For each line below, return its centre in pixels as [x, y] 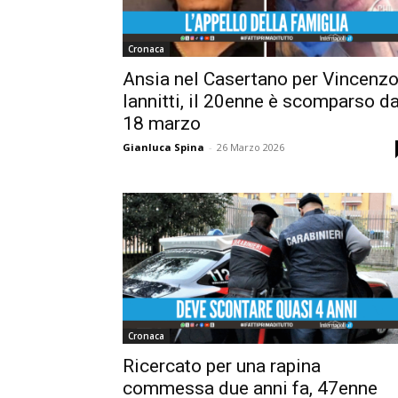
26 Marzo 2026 [251, 147]
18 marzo [162, 124]
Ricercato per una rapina [222, 366]
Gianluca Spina [163, 147]
